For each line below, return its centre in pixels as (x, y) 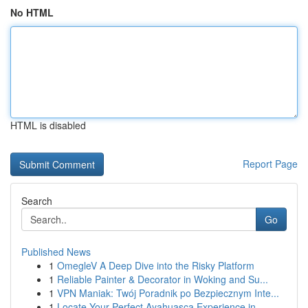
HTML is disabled (48, 125)
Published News (56, 252)
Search (37, 201)
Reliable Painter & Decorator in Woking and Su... (163, 279)
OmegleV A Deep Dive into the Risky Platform (156, 265)
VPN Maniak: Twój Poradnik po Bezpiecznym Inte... (168, 293)
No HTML (32, 12)
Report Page (270, 164)
